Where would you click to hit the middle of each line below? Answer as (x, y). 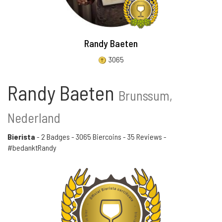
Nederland (34, 117)
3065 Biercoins (99, 137)
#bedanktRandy (32, 147)
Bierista (21, 137)
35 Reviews (145, 137)
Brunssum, (145, 95)
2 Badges (55, 137)
